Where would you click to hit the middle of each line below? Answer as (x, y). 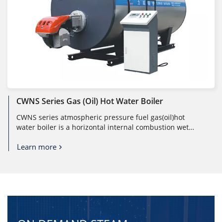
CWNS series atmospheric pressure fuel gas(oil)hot (101, 117)
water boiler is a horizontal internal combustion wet (103, 127)
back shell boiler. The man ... (64, 137)
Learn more (37, 146)
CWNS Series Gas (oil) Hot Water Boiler (90, 101)
